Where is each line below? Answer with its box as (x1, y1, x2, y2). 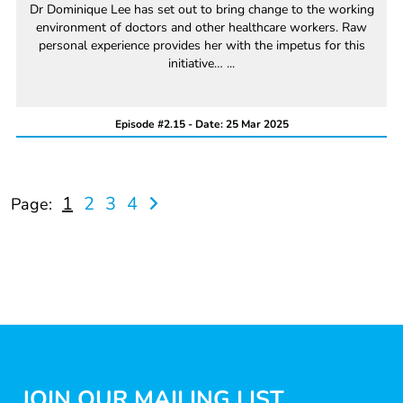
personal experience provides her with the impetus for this (38, 37, 365, 55)
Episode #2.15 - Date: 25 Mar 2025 (114, 117, 289, 132)
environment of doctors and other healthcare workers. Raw (36, 19, 367, 37)
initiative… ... (168, 55, 235, 73)
